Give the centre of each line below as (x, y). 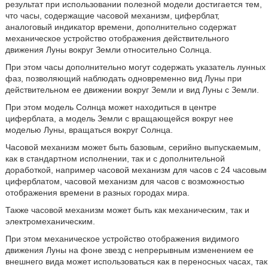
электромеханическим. (50, 221)
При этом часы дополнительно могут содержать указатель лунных (135, 67)
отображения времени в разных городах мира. (97, 193)
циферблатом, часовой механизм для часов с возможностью (125, 181)
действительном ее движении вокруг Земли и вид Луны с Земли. (132, 90)
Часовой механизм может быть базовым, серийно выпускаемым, (133, 147)
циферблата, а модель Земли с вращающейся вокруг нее (119, 118)
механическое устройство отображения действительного (117, 38)
